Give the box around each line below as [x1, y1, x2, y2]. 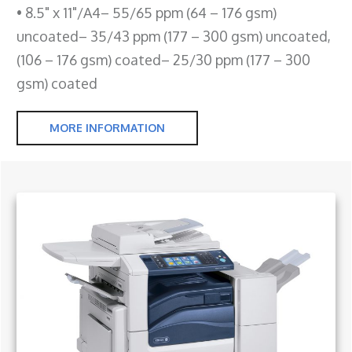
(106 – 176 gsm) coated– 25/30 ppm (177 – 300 [16, 50, 310, 68]
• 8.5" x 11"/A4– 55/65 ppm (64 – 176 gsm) [16, 3, 277, 21]
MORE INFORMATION [49, 120, 165, 134]
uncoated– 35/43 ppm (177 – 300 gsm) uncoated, [16, 27, 331, 45]
